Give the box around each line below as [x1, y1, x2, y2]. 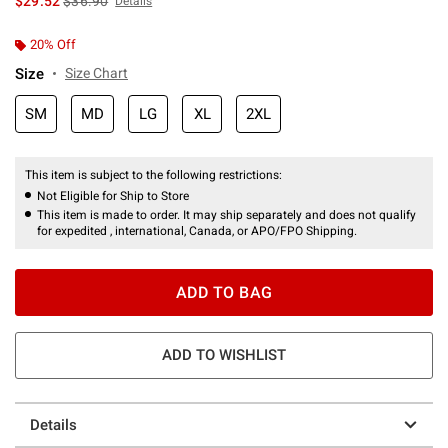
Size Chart [65, 64, 128, 81]
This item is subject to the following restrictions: [25, 167, 285, 182]
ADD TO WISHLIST [162, 345, 286, 364]
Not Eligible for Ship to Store [37, 188, 189, 203]
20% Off [30, 36, 76, 52]
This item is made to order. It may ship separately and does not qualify [37, 207, 416, 222]
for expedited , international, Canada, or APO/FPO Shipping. [37, 223, 357, 238]
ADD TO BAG [175, 282, 273, 302]
